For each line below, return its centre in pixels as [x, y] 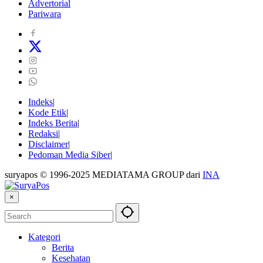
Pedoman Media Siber [69, 155]
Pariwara [45, 14]
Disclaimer [48, 144]
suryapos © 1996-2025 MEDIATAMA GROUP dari [104, 175]
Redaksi [43, 134]
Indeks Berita [53, 123]
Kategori [44, 237]
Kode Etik [47, 113]
